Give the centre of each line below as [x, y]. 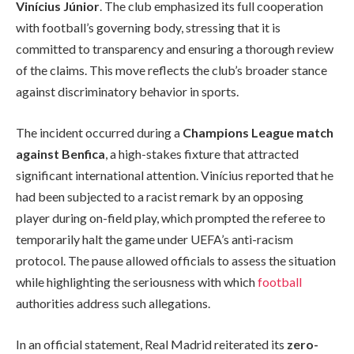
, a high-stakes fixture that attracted [202, 154]
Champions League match [258, 133]
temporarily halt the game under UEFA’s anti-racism [154, 239]
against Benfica [60, 154]
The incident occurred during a [99, 133]
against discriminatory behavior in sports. [127, 92]
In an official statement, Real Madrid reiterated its [151, 344]
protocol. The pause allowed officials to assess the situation [176, 261]
